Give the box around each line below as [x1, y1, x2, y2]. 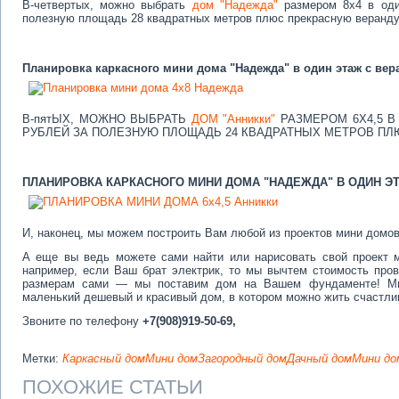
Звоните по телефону [22, 314, 142, 328]
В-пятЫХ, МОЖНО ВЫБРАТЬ [22, 112, 191, 126]
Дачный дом [287, 352, 352, 365]
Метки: [22, 352, 62, 365]
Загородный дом [198, 352, 287, 365]
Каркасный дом [62, 352, 145, 365]
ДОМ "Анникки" [191, 112, 276, 126]
